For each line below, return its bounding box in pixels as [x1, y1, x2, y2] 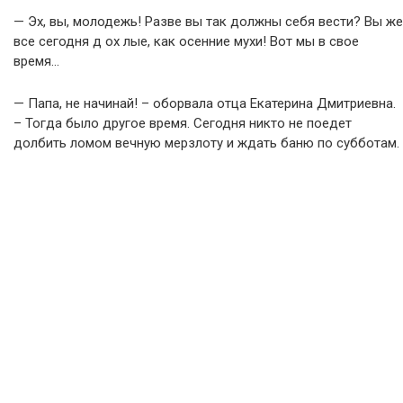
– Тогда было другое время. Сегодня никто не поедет [13, 115, 352, 131]
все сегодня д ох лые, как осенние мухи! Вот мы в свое [13, 33, 359, 49]
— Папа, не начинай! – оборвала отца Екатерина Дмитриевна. [13, 95, 396, 112]
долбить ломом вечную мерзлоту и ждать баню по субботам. [13, 135, 399, 151]
